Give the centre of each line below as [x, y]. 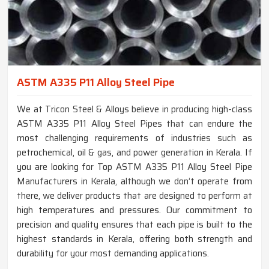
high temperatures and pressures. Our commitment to [134, 210]
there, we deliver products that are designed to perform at [134, 196]
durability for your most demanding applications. [113, 254]
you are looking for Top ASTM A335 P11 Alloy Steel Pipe [134, 167]
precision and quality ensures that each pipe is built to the [134, 225]
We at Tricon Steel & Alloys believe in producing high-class [134, 110]
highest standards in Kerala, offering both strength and [134, 239]
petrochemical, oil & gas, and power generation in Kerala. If [134, 153]
